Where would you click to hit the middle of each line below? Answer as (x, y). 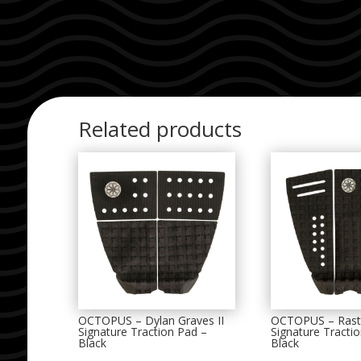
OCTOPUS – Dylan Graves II (151, 320)
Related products (160, 129)
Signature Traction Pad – (143, 331)
